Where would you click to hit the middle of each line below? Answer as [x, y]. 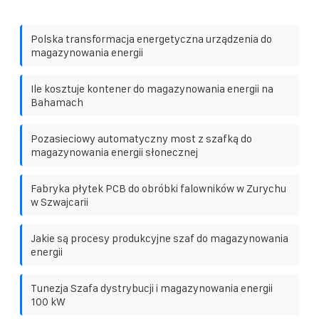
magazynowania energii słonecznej [114, 152]
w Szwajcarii [59, 202]
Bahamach [57, 103]
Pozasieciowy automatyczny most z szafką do [141, 139]
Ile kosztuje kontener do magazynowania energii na [152, 89]
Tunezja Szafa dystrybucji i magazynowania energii [152, 288]
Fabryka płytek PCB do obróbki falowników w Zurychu [158, 189]
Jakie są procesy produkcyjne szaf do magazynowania [159, 239]
